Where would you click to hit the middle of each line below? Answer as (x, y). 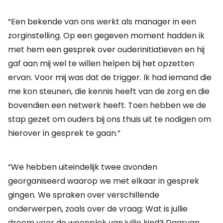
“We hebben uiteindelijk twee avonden (83, 167)
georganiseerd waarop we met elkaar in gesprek (104, 181)
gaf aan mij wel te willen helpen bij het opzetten (101, 63)
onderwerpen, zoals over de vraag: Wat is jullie (98, 209)
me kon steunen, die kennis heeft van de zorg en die (109, 91)
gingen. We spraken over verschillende (84, 195)
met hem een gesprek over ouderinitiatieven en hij (106, 49)
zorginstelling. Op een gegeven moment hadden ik (106, 35)
